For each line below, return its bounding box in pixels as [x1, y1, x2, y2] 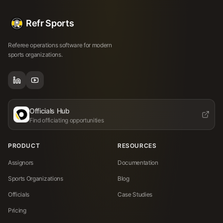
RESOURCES [117, 142, 157, 150]
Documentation [117, 159, 158, 167]
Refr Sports [26, 18, 74, 29]
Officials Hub [29, 107, 70, 115]
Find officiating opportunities [29, 116, 104, 124]
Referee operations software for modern [8, 41, 112, 49]
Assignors [8, 159, 34, 167]
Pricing [8, 207, 26, 215]
